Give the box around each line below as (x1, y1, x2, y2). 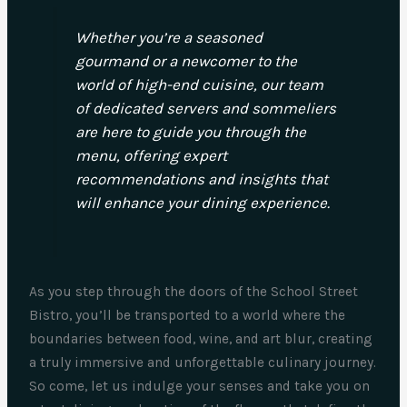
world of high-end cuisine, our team (74, 74, 323, 94)
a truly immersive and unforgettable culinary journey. (29, 354, 377, 372)
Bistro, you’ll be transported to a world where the (29, 307, 346, 324)
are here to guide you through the (74, 122, 306, 141)
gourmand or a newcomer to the (74, 51, 297, 70)
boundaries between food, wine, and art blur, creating (29, 331, 373, 348)
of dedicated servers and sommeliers (74, 98, 336, 117)
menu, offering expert (74, 145, 227, 164)
